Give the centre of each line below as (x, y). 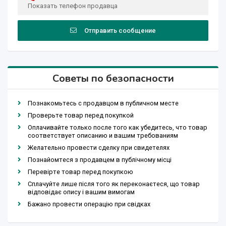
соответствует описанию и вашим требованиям (103, 136)
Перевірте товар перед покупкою (80, 172)
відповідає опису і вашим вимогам (81, 192)
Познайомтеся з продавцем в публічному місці (100, 160)
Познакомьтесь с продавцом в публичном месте (103, 103)
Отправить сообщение (120, 31)
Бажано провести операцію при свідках (89, 204)
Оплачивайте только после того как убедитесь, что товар (118, 128)
